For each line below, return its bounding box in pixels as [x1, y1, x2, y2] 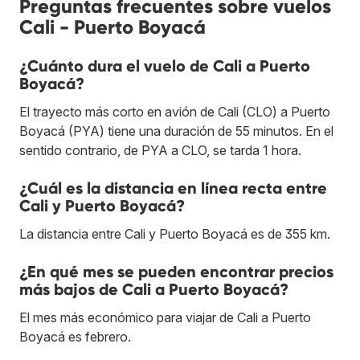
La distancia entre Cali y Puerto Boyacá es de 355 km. [19, 225, 330, 242]
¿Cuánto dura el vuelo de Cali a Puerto [19, 55, 310, 76]
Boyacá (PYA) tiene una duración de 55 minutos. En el [19, 122, 333, 139]
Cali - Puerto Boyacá [19, 14, 206, 39]
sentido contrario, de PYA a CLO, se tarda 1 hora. [19, 141, 301, 158]
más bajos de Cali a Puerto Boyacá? [19, 279, 288, 299]
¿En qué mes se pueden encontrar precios [19, 261, 333, 281]
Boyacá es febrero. [19, 328, 131, 345]
